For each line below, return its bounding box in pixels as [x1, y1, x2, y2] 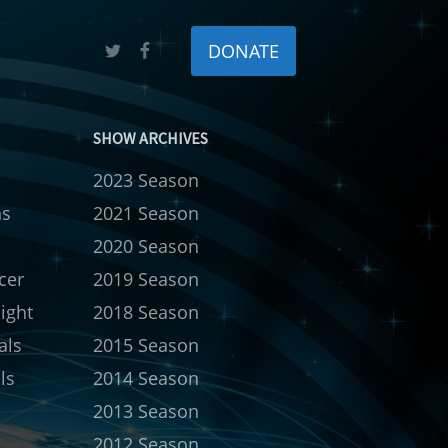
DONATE [208, 38, 279, 63]
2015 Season [93, 332, 200, 357]
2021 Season [93, 200, 200, 225]
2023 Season [93, 167, 200, 192]
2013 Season [93, 398, 200, 423]
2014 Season [93, 365, 200, 390]
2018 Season [93, 299, 200, 324]
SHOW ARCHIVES [93, 127, 209, 148]
